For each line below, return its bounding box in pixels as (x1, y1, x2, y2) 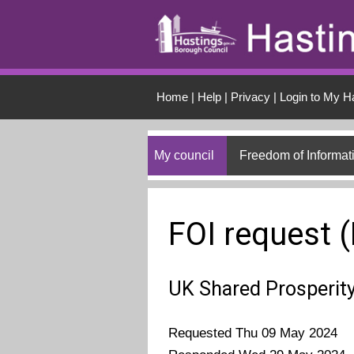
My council (154, 148, 214, 162)
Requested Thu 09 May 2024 (168, 326, 338, 341)
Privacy (230, 89, 270, 104)
